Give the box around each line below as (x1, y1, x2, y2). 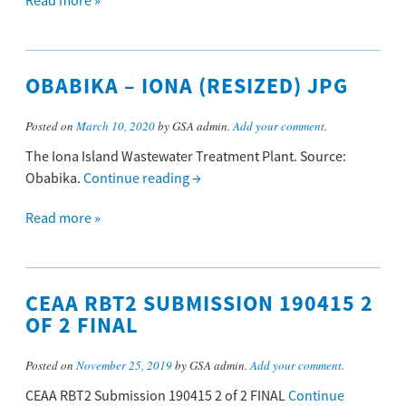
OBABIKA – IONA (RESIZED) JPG (25, 72, 348, 102)
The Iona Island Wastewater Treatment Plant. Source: (25, 148, 346, 167)
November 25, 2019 (76, 357, 172, 374)
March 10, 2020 (76, 118, 155, 135)
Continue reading (83, 169, 192, 188)
